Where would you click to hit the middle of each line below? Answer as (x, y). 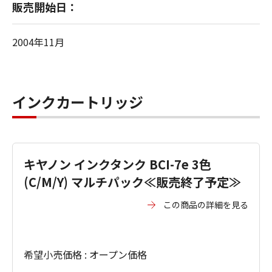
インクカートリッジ (78, 102)
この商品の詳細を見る (206, 205)
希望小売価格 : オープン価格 (85, 254)
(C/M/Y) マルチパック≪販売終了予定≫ (132, 182)
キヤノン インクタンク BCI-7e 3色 (117, 164)
